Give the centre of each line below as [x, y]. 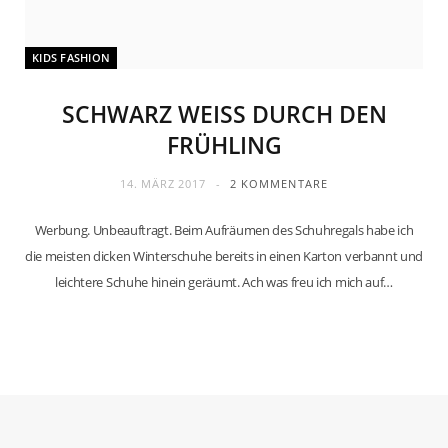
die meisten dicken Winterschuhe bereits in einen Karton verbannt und [224, 256]
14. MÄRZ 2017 [163, 183]
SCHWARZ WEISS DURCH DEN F [224, 114]
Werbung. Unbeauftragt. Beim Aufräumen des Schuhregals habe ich [224, 230]
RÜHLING [215, 145]
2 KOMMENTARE [278, 183]
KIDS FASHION [71, 57]
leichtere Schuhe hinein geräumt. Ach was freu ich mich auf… [224, 282]
